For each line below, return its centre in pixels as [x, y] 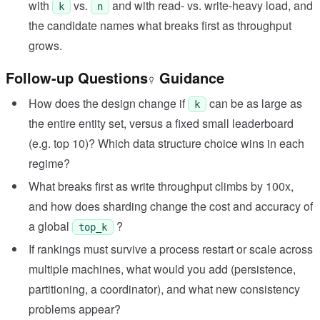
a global [50, 226]
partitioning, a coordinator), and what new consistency [164, 289]
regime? [49, 164]
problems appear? [75, 309]
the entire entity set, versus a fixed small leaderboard [161, 124]
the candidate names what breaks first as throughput [160, 26]
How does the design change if [108, 104]
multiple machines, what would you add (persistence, [162, 269]
